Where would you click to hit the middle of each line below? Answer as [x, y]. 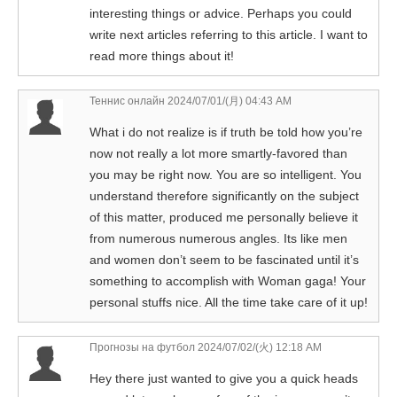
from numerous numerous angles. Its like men [218, 239]
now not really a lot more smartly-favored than [218, 154]
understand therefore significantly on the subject [224, 196]
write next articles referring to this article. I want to [229, 35]
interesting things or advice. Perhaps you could [221, 14]
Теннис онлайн [127, 101]
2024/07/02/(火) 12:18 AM [258, 348]
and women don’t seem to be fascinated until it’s [224, 260]
